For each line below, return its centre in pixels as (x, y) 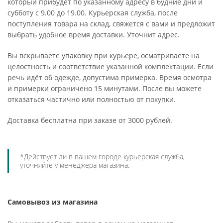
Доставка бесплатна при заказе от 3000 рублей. (90, 120)
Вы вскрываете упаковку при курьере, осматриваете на (104, 56)
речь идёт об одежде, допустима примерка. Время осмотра (110, 77)
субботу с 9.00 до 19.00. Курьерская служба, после (93, 13)
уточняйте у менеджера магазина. (75, 165)
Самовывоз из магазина (53, 202)
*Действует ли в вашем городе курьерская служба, (102, 157)
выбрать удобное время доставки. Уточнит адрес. (94, 35)
